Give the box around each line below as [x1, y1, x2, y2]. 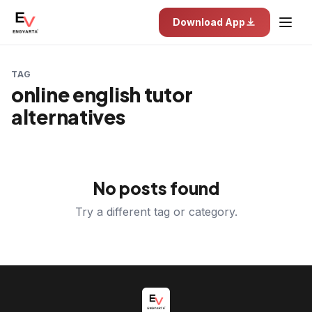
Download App [173, 16, 245, 28]
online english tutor [11, 82, 193, 107]
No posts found [93, 178, 219, 198]
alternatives [11, 104, 125, 129]
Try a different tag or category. [75, 205, 237, 219]
